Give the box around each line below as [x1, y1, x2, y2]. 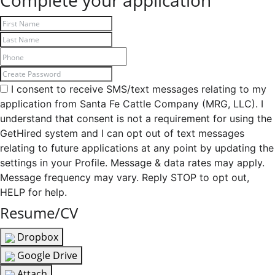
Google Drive [15, 249, 77, 263]
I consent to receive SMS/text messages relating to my [8, 83, 266, 96]
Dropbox [15, 230, 58, 244]
